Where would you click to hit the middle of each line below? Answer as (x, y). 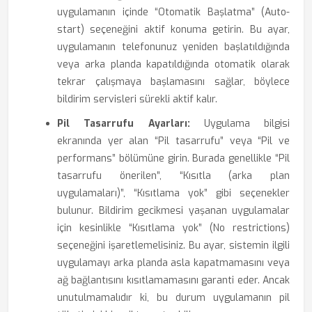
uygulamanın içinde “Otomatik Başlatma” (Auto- (173, 12)
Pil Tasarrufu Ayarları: (124, 124)
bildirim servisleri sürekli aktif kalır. (137, 99)
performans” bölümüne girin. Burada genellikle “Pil (173, 158)
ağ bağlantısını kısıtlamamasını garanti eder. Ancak (173, 280)
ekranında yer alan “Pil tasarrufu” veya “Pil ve (173, 141)
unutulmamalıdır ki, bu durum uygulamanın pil (173, 298)
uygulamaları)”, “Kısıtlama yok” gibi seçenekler (173, 193)
